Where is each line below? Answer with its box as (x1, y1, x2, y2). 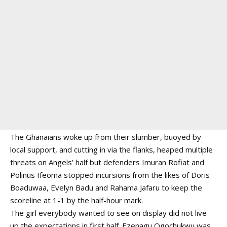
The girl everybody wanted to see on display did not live (10, 207, 207, 218)
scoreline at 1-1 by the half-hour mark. (10, 195, 143, 205)
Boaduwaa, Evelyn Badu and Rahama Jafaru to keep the (10, 182, 202, 193)
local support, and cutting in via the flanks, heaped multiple (10, 144, 213, 155)
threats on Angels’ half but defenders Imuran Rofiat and (10, 157, 204, 167)
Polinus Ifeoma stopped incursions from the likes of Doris (10, 169, 210, 180)
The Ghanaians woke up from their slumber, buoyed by (10, 131, 201, 142)
